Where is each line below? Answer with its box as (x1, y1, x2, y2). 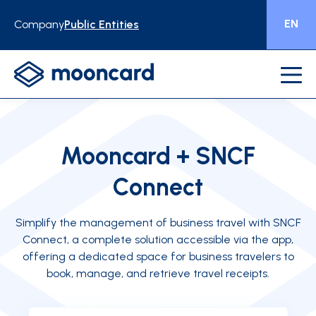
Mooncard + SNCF (61, 142, 255, 171)
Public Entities (64, 18, 139, 31)
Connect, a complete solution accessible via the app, (23, 233, 293, 246)
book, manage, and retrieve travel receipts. (47, 267, 269, 280)
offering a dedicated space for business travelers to (22, 250, 294, 263)
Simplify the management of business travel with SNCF (15, 216, 301, 229)
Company (14, 18, 64, 31)
